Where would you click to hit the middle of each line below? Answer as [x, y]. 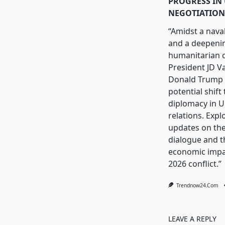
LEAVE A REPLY [192, 219]
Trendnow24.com [198, 186]
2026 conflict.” [195, 164]
